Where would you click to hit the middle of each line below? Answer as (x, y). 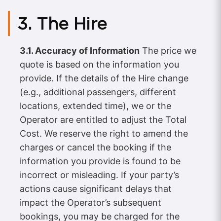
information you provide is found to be (100, 161)
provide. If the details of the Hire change (104, 78)
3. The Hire (62, 24)
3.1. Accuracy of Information (80, 51)
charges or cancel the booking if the (95, 147)
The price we (168, 51)
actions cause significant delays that (96, 189)
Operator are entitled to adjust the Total (103, 120)
